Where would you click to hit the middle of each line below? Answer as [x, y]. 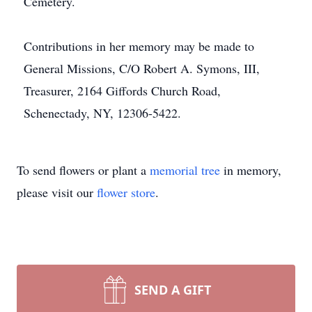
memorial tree [185, 170]
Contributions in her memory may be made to [139, 46]
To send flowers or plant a [83, 170]
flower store [126, 192]
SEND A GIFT [173, 290]
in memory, [251, 170]
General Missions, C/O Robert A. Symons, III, [142, 68]
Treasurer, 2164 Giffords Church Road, [122, 91]
